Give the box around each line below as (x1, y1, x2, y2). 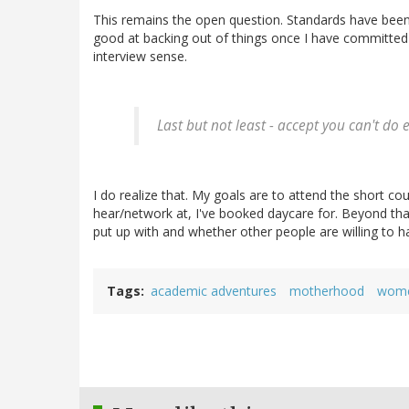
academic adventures (151, 282, 277, 300)
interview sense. (93, 47, 187, 66)
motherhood (289, 282, 364, 300)
